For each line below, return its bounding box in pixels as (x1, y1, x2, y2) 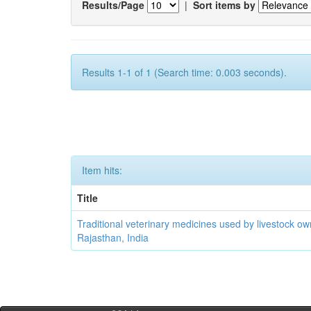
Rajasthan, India (77, 230, 149, 244)
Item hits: (82, 163, 122, 177)
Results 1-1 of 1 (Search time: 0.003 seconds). (82, 65, 287, 79)
